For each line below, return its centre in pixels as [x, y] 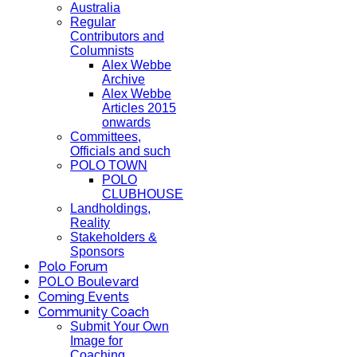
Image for [96, 341]
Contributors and [117, 36]
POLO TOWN [109, 165]
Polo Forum [73, 267]
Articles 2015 [139, 108]
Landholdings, [110, 208]
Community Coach [94, 312]
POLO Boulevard [88, 282]
